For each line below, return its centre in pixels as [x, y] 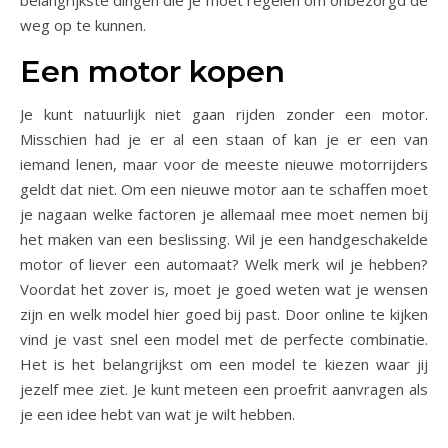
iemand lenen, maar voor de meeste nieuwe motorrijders [224, 164]
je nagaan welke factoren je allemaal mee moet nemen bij [224, 214]
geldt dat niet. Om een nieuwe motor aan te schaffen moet [224, 189]
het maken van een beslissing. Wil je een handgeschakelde [224, 239]
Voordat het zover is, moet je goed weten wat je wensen [224, 289]
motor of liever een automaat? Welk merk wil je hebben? [224, 264]
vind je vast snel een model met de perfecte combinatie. [224, 339]
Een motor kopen [152, 72]
